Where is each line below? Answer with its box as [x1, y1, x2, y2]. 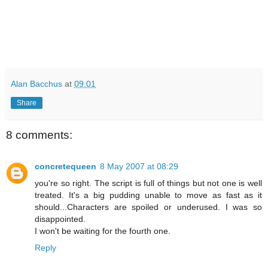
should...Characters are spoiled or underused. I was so [35, 202, 262, 212]
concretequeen [35, 161, 96, 171]
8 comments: [6, 129, 72, 142]
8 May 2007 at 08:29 [100, 161, 178, 171]
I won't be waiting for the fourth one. [35, 226, 170, 236]
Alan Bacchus [11, 79, 62, 89]
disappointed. [35, 214, 86, 224]
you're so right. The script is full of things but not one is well [35, 178, 262, 188]
